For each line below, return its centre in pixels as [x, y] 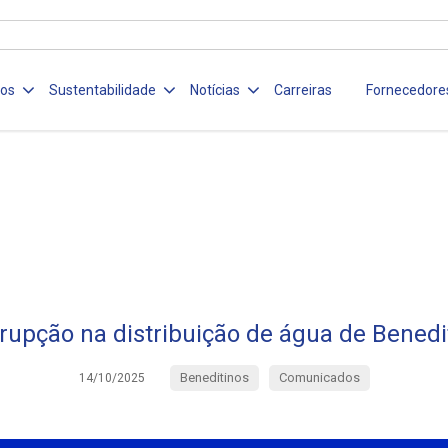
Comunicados [319, 377]
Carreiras [303, 90]
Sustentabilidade [103, 90]
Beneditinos [214, 377]
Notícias [215, 90]
